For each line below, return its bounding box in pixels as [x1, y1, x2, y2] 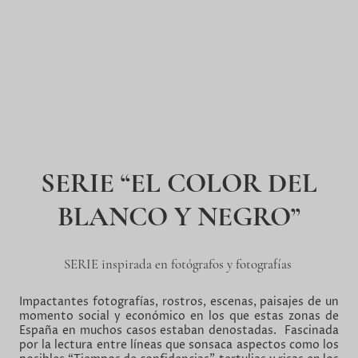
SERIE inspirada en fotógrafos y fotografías [63, 256, 295, 273]
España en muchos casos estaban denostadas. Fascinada [19, 324, 339, 339]
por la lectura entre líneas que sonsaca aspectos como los [19, 338, 339, 353]
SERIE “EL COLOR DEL [41, 166, 317, 201]
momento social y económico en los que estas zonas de [19, 309, 339, 324]
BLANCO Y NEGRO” [58, 200, 300, 234]
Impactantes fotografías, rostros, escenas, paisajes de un [19, 295, 339, 310]
